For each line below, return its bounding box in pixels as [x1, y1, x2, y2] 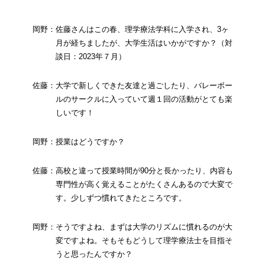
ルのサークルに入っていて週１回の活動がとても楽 [55, 94, 232, 104]
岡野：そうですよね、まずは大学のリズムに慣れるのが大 [32, 222, 232, 231]
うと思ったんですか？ [55, 249, 132, 258]
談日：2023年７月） [55, 51, 126, 61]
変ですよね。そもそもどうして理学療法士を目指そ [55, 235, 232, 245]
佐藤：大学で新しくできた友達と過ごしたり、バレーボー [32, 80, 232, 90]
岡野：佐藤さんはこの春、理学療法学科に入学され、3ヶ [32, 24, 229, 34]
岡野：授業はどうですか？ [32, 137, 125, 146]
